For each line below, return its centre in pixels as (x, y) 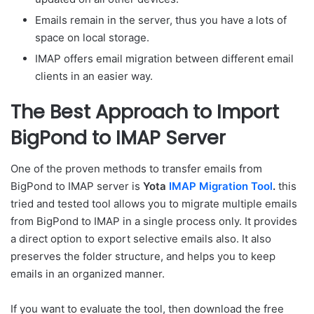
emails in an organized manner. (88, 274)
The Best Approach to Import (145, 111)
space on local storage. (92, 37)
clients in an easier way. (94, 76)
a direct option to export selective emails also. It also (141, 239)
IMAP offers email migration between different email (164, 58)
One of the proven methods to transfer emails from (136, 169)
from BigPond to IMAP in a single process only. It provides (154, 221)
